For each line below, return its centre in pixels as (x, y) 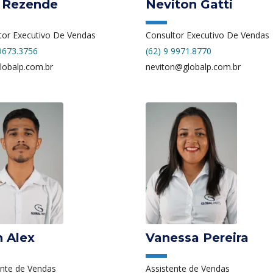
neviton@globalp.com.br (193, 66)
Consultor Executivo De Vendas (207, 35)
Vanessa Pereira (197, 237)
